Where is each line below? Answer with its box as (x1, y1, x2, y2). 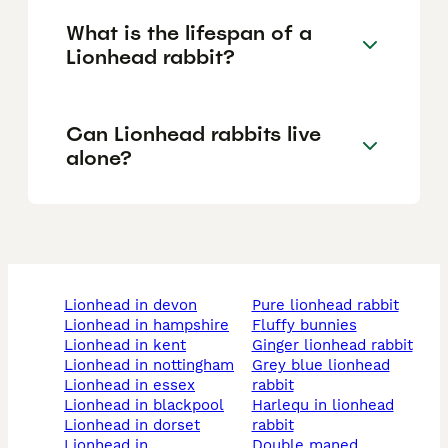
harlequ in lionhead (251, 396, 263, 415)
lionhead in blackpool (73, 396, 224, 415)
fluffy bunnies (260, 316, 357, 335)
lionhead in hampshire (73, 316, 229, 335)
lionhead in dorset (73, 416, 200, 435)
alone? (66, 144, 132, 171)
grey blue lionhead (251, 356, 263, 375)
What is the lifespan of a (66, 19, 312, 46)
